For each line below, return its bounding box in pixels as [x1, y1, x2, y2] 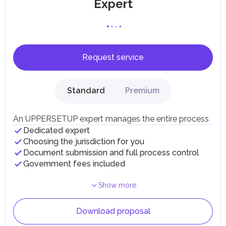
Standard [67, 86, 105, 95]
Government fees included [23, 159, 125, 168]
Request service [82, 52, 144, 62]
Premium [125, 86, 159, 95]
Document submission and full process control [23, 148, 199, 157]
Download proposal [76, 206, 150, 216]
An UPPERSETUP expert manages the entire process [13, 114, 209, 124]
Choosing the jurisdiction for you [23, 137, 144, 146]
